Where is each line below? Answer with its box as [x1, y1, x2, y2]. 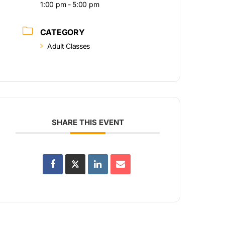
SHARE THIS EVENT [51, 117, 124, 127]
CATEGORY [40, 27, 85, 37]
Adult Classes [47, 41, 90, 50]
